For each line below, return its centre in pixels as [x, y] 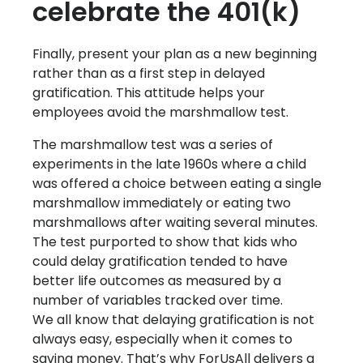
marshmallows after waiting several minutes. [175, 223]
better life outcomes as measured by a [157, 281]
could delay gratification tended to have [160, 262]
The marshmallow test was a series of [153, 145]
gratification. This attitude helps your [149, 93]
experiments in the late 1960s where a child [169, 164]
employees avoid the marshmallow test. [160, 113]
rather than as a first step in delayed [149, 74]
